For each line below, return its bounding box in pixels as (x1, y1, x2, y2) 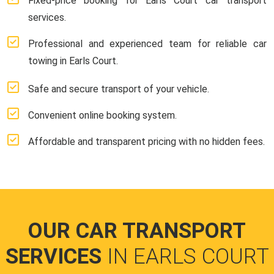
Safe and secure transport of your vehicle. (28, 83, 209, 95)
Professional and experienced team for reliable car (28, 37, 267, 50)
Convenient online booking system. (28, 109, 177, 121)
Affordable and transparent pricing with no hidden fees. (28, 135, 265, 147)
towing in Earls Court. (28, 54, 118, 67)
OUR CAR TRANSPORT (28, 218, 246, 243)
